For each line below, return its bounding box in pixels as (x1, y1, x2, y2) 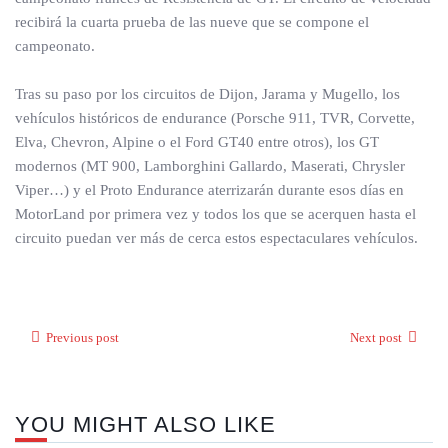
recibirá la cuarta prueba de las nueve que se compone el (15, 14, 369, 30)
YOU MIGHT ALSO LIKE (15, 412, 276, 437)
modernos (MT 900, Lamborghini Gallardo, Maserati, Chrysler (15, 158, 405, 174)
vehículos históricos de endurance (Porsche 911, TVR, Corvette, (15, 110, 415, 126)
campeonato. (15, 38, 95, 54)
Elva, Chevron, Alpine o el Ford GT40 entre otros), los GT (15, 134, 379, 150)
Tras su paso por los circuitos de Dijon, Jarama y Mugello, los (15, 86, 400, 102)
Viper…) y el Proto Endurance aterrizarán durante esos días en (15, 182, 404, 198)
